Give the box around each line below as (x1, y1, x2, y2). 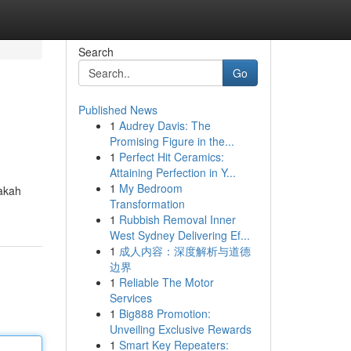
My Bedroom (118, 180, 183, 196)
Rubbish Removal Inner (118, 212, 236, 227)
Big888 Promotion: (118, 306, 211, 321)
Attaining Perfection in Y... (109, 165, 236, 180)
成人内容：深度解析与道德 (118, 243, 251, 259)
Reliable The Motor (118, 274, 214, 290)
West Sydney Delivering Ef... (109, 227, 250, 243)
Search (78, 44, 114, 60)
